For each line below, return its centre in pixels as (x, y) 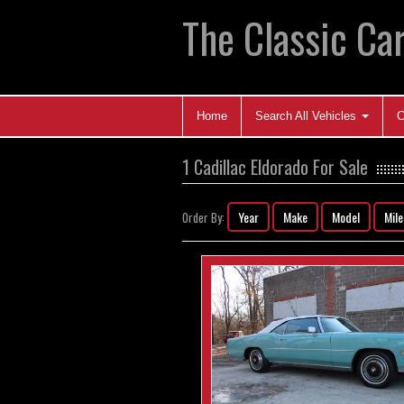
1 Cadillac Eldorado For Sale (275, 167)
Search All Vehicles (308, 116)
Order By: (205, 217)
